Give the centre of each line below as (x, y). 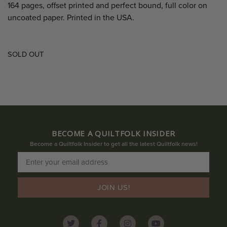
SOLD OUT (26, 54)
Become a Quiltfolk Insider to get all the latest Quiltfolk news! (113, 144)
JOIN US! (113, 187)
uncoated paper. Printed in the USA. (71, 17)
